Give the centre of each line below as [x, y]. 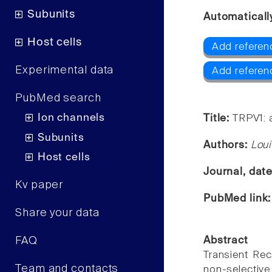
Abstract [226, 241]
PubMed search [58, 98]
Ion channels [71, 118]
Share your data [57, 213]
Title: [218, 119]
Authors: [227, 146]
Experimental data [65, 70]
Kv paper [39, 185]
